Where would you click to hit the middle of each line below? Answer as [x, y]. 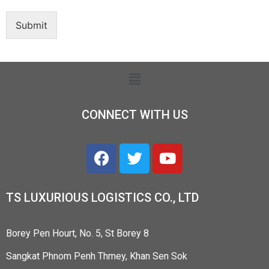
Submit [32, 26]
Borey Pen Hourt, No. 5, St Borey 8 [77, 233]
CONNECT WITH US [134, 114]
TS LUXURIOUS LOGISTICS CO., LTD [102, 197]
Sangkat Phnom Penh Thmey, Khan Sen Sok [97, 256]
